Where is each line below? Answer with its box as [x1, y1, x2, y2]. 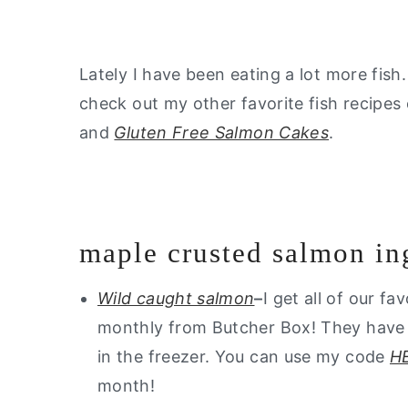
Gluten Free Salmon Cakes [114, 122, 330, 142]
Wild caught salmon [97, 288, 255, 308]
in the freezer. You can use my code [97, 346, 390, 366]
